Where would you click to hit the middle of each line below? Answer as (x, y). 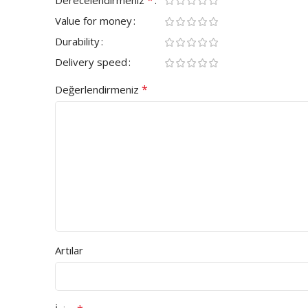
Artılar (69, 250)
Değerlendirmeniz (98, 89)
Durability (77, 41)
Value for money (93, 20)
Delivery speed (91, 62)
